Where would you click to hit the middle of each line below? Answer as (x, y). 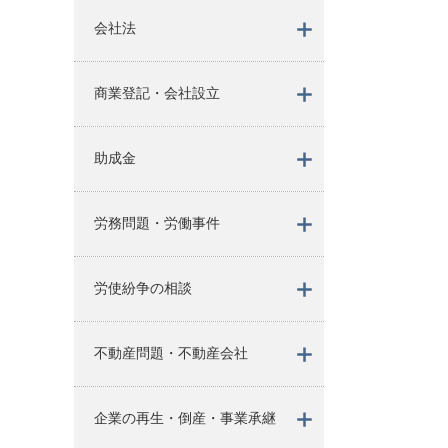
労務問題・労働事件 (156, 223)
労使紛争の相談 (142, 288)
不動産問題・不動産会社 (170, 353)
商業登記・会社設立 (156, 93)
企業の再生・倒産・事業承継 (184, 418)
